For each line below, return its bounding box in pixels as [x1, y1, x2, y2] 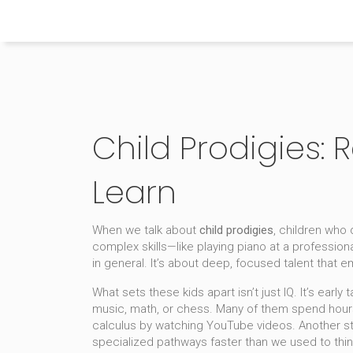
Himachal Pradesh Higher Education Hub [193, 8, 207, 34]
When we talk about [92, 223, 199, 237]
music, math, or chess [92, 302, 210, 316]
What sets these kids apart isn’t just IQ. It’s [92, 285, 318, 299]
